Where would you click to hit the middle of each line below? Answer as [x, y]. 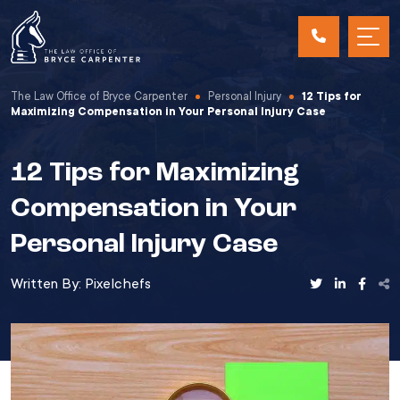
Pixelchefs [118, 284]
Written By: [48, 284]
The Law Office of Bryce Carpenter [99, 96]
